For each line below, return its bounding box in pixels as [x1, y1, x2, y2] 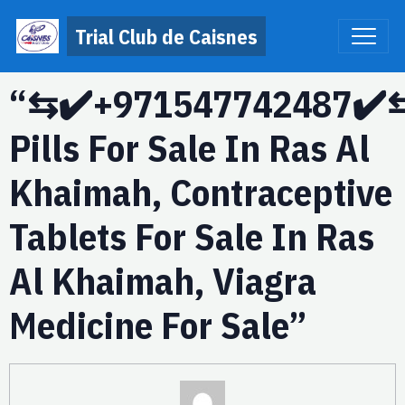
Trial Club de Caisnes [75, 23, 259, 50]
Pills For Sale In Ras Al [9, 124, 370, 173]
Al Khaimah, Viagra [9, 257, 316, 306]
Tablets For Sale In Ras [9, 212, 374, 261]
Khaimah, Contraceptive [9, 168, 392, 217]
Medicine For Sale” [9, 301, 307, 350]
